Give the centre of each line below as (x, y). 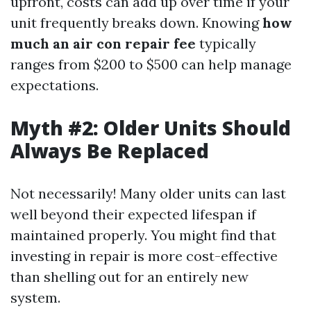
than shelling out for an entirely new (129, 276)
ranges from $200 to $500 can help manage (151, 64)
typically (226, 43)
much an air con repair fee (103, 43)
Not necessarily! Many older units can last (148, 193)
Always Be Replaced (110, 150)
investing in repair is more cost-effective (144, 255)
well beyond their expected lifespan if (133, 214)
